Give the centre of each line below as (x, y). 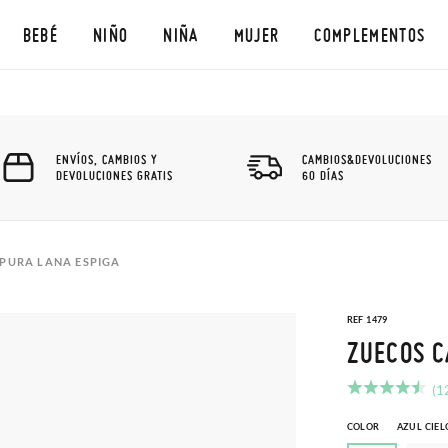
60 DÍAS (323, 175)
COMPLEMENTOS (370, 34)
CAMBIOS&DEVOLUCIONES (367, 159)
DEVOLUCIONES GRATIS (114, 175)
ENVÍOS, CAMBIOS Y (107, 159)
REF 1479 (367, 319)
